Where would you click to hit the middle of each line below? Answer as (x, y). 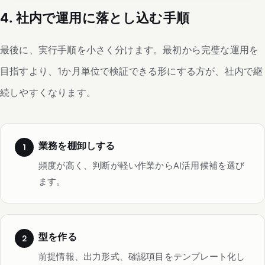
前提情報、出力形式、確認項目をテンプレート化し (142, 256)
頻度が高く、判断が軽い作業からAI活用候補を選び (142, 165)
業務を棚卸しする (77, 145)
